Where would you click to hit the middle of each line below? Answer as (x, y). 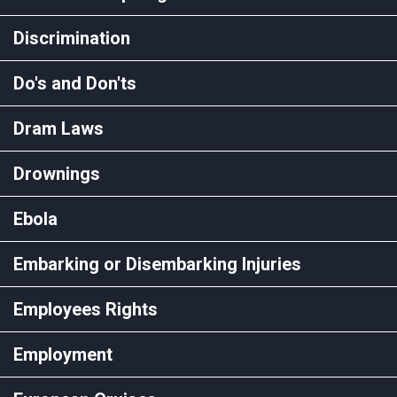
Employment (63, 354)
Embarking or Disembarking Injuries (157, 264)
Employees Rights (86, 309)
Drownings (57, 173)
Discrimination (72, 38)
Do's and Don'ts (75, 83)
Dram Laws (58, 128)
